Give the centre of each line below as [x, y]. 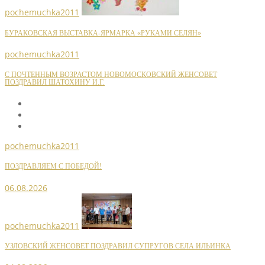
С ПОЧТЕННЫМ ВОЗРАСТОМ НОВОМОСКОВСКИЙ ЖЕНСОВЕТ [111, 75]
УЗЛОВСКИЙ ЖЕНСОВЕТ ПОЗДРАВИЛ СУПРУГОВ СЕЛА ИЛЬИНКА [118, 246]
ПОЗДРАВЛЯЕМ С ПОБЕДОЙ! [53, 167]
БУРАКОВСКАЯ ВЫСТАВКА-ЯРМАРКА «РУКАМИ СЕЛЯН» [103, 33]
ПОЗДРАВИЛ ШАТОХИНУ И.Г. [55, 83]
